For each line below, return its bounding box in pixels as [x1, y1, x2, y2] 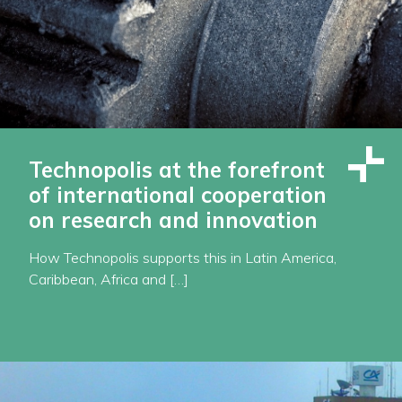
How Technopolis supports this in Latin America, [29, 249, 336, 267]
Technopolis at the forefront [29, 156, 325, 184]
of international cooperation [29, 181, 327, 209]
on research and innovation [29, 206, 318, 234]
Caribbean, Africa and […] [29, 270, 188, 289]
